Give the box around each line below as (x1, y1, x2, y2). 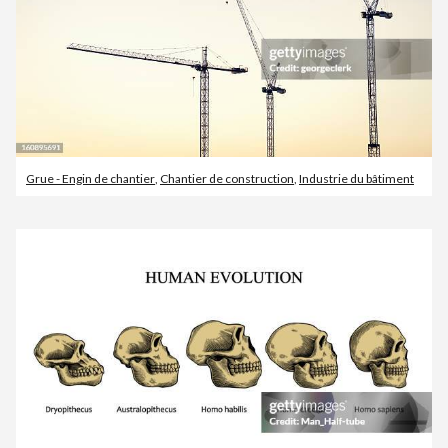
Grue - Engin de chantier (26, 171, 155, 186)
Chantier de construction (160, 171, 294, 186)
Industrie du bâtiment (299, 171, 414, 186)
